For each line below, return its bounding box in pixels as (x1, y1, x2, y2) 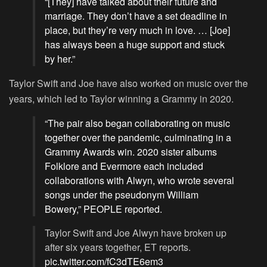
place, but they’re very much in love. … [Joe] (45, 23, 230, 38)
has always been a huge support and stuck (45, 38, 225, 52)
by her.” (45, 52, 75, 66)
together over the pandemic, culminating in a (45, 131, 231, 145)
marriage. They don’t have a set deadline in (45, 9, 227, 23)
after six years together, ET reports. (45, 240, 191, 254)
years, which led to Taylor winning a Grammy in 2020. (9, 92, 234, 106)
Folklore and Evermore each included (45, 159, 203, 173)
